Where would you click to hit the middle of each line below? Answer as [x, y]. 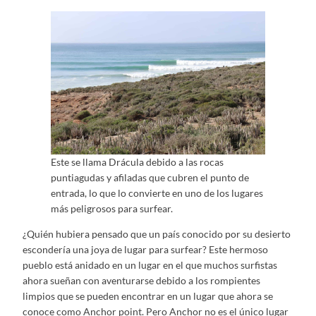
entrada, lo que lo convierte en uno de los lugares [157, 193]
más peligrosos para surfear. [112, 209]
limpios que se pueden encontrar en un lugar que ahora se [148, 296]
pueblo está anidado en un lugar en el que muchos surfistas [150, 265]
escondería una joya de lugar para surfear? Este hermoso [145, 250]
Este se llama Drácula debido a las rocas [137, 162]
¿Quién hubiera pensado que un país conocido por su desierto [157, 234]
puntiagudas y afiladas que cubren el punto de [150, 178]
